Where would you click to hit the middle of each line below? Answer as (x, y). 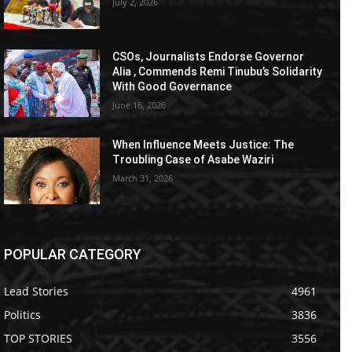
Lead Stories (36, 291)
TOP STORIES (38, 339)
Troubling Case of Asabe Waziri (193, 159)
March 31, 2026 (143, 178)
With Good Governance (172, 86)
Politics (22, 315)
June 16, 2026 (139, 104)
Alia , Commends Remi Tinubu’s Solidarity (218, 71)
